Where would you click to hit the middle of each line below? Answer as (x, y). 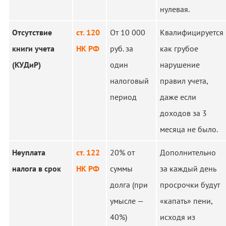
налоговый (129, 81)
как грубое (179, 48)
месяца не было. (189, 129)
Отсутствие (32, 32)
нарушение (180, 65)
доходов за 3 (183, 113)
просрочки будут (190, 185)
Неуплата (29, 152)
